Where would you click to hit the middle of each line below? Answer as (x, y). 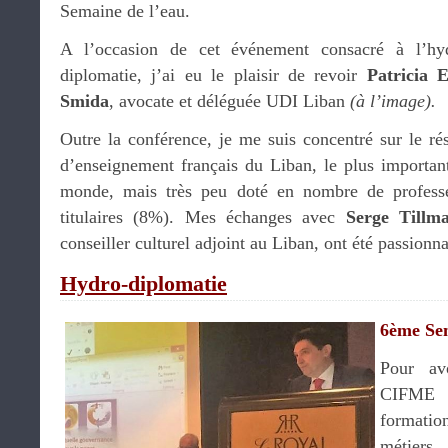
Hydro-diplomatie (143, 283)
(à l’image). (393, 100)
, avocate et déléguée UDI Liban (229, 100)
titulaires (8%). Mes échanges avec (203, 216)
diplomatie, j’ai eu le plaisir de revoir (213, 74)
